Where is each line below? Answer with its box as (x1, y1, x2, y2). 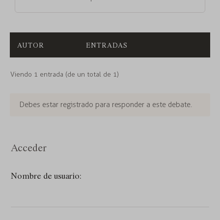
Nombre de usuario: (11, 169, 82, 181)
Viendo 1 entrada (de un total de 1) (10, 70, 119, 79)
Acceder (11, 140, 47, 155)
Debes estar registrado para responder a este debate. (19, 100, 192, 110)
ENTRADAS (86, 40, 128, 50)
